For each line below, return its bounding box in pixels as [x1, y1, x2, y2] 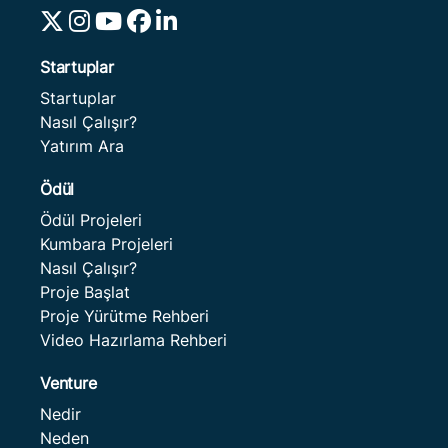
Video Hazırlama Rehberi [40, 330, 227, 350]
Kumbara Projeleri [40, 234, 173, 254]
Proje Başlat [40, 282, 130, 302]
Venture [40, 373, 97, 393]
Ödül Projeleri [40, 210, 142, 230]
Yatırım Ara [40, 136, 124, 156]
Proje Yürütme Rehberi [40, 306, 209, 326]
